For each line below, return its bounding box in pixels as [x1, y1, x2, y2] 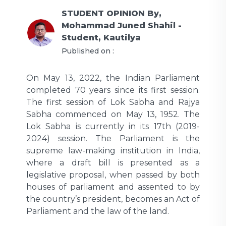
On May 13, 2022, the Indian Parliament [26, 73, 200, 83]
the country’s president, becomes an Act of [26, 194, 200, 204]
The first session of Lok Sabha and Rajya [26, 97, 200, 107]
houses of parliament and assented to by [26, 182, 200, 192]
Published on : [62, 46, 114, 55]
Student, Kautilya [62, 32, 141, 42]
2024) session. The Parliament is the [26, 133, 200, 143]
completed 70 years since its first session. [26, 85, 200, 95]
